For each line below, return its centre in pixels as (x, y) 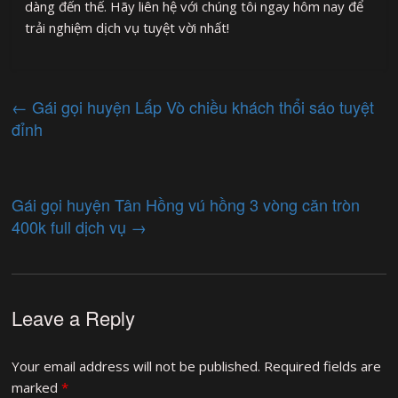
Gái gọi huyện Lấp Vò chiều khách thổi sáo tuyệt (201, 107)
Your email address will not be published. (136, 366)
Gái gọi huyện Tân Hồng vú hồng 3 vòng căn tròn (186, 205)
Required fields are (323, 366)
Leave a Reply (74, 318)
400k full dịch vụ (72, 227)
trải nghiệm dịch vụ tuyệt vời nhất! (127, 28)
